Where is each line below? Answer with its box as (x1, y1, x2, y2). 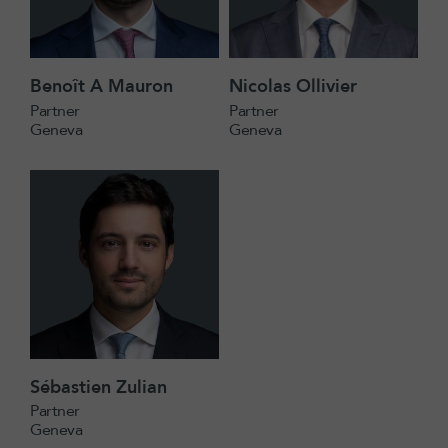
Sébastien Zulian (30, 374, 167, 400)
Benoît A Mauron (30, 74, 173, 99)
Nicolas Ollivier (229, 74, 357, 99)
